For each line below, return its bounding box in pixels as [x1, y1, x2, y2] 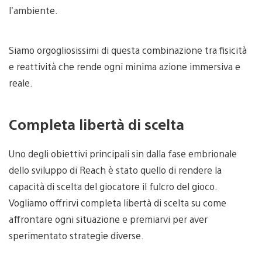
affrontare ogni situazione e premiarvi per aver [9, 212, 208, 225]
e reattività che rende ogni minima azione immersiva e [9, 60, 240, 73]
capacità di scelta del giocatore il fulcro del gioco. [9, 180, 217, 192]
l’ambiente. [9, 4, 58, 16]
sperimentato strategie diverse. [9, 229, 144, 242]
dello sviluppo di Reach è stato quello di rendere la [9, 163, 222, 176]
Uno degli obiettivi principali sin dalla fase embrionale [9, 147, 237, 160]
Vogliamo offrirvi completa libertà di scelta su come [9, 196, 226, 209]
